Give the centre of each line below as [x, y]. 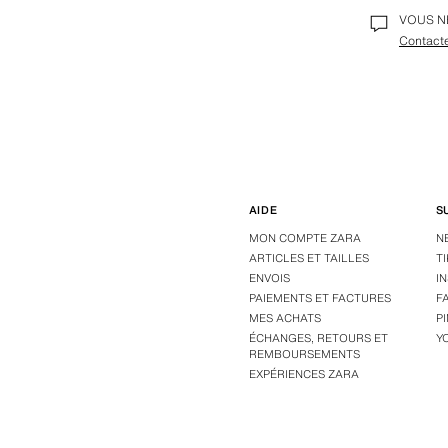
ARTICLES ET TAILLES [308, 258]
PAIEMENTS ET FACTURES [319, 298]
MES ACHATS [284, 318]
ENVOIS [269, 278]
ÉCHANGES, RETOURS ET [318, 338]
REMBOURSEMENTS [304, 354]
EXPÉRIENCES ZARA [303, 374]
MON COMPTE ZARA [304, 238]
